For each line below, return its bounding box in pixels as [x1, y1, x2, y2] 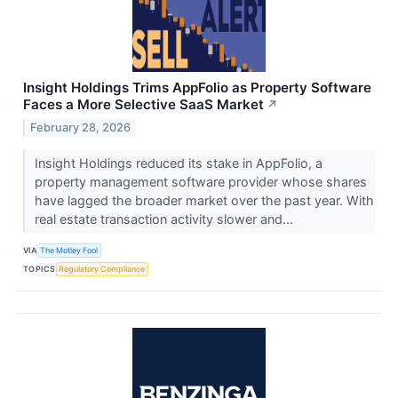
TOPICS [23, 264, 56, 275]
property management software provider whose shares [34, 173, 367, 189]
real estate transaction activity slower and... [34, 211, 297, 227]
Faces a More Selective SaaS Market [23, 96, 264, 114]
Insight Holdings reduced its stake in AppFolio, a [34, 155, 322, 171]
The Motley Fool [40, 245, 99, 256]
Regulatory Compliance [59, 264, 146, 275]
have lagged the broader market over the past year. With [34, 192, 374, 208]
